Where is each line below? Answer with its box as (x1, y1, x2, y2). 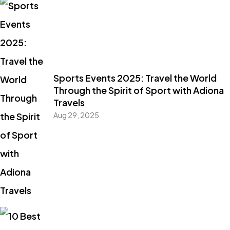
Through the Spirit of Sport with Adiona (53, 84, 224, 97)
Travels (53, 97, 85, 109)
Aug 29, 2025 (53, 110, 99, 120)
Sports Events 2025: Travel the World (53, 72, 217, 84)
